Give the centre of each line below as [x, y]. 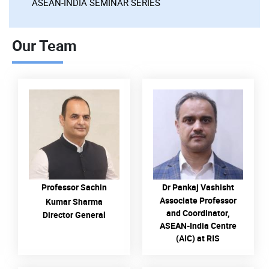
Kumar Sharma [74, 202]
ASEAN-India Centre [198, 226]
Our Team [44, 45]
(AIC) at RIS [198, 238]
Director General [74, 215]
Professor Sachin [74, 187]
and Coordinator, [198, 213]
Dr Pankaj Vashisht [198, 187]
